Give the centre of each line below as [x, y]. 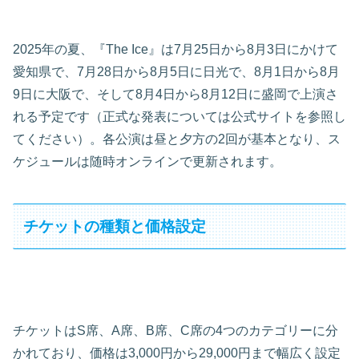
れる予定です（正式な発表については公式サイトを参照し [179, 116]
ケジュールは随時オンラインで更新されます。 [147, 161]
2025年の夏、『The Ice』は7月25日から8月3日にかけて [175, 49]
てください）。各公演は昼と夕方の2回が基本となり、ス [177, 139]
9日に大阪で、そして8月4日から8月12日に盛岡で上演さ [175, 94]
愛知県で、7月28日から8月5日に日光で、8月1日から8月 [176, 71]
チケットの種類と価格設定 [115, 226]
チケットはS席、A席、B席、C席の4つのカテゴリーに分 [175, 331]
